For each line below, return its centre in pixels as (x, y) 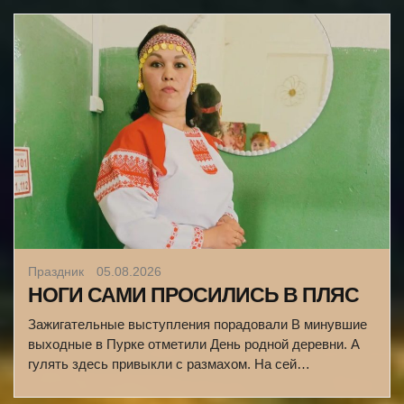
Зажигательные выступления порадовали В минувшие (197, 324)
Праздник (58, 271)
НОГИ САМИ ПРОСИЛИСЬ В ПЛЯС (193, 295)
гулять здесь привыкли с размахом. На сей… (169, 364)
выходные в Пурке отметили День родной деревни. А (194, 344)
